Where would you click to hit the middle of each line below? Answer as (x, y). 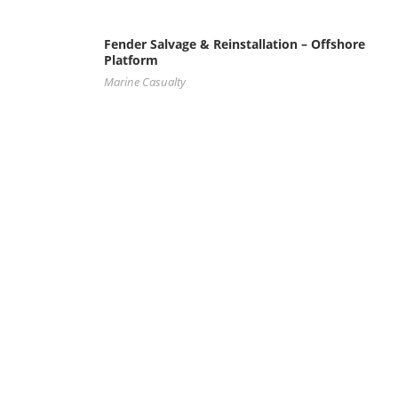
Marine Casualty (145, 82)
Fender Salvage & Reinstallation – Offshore (235, 44)
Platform (131, 60)
